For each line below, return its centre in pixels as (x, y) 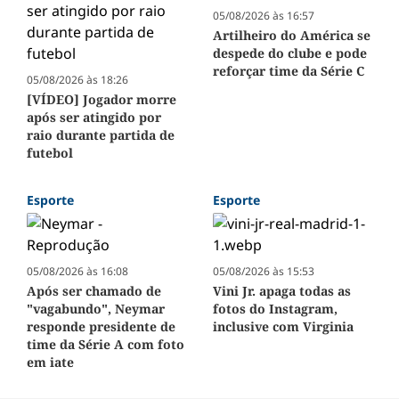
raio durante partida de (101, 135)
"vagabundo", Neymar (96, 309)
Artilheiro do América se (292, 36)
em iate (50, 362)
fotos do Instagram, (275, 309)
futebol (50, 153)
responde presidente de (101, 327)
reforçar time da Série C (289, 71)
